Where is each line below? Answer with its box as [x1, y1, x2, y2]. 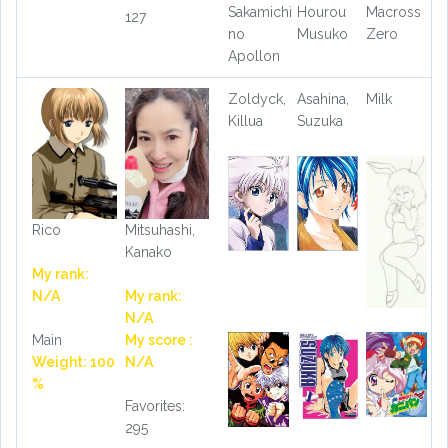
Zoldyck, [228, 90, 286, 107]
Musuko [296, 25, 348, 42]
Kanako [124, 244, 172, 261]
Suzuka [296, 112, 343, 129]
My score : [124, 332, 193, 349]
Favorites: [124, 398, 185, 415]
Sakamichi [228, 3, 292, 20]
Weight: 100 [32, 354, 115, 371]
